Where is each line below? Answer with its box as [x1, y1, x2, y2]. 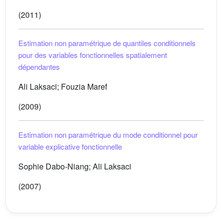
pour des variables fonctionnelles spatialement [18, 50, 167, 60]
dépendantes [18, 61, 60, 72]
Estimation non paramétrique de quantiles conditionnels [18, 38, 196, 48]
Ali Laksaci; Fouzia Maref [18, 81, 107, 92]
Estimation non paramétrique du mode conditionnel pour [18, 129, 198, 140]
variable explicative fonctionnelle [18, 141, 122, 152]
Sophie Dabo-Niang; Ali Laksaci [18, 161, 131, 172]
